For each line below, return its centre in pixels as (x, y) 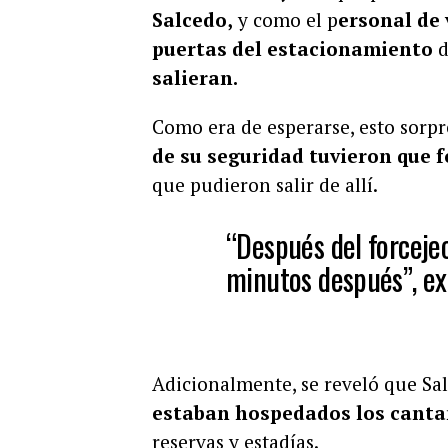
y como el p (285, 19)
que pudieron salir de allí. (265, 184)
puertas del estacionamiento (292, 48)
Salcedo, (192, 19)
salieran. (195, 77)
